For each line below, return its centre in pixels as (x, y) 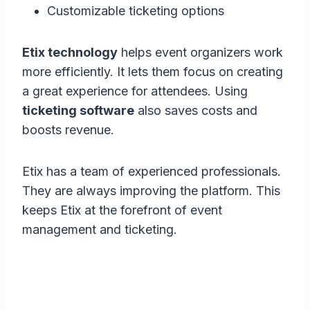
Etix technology (70, 53)
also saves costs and (196, 111)
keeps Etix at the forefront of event (122, 210)
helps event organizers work (200, 53)
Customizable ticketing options (136, 11)
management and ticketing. (100, 230)
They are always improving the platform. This (151, 191)
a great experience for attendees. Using (135, 91)
